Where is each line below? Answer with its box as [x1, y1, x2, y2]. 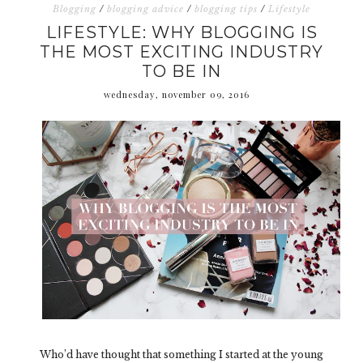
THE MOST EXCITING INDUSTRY [40, 42, 323, 62]
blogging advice [107, 3, 184, 15]
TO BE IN [142, 62, 221, 81]
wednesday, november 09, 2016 [103, 88, 250, 100]
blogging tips [194, 3, 258, 15]
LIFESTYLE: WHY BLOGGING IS [45, 23, 318, 42]
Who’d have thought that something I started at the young [40, 348, 323, 361]
